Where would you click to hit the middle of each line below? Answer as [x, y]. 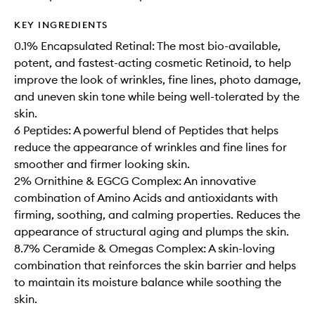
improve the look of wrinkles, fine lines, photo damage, [157, 79]
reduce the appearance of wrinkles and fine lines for [150, 147]
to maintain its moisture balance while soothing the [148, 282]
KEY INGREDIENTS [61, 25]
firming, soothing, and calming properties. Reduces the [157, 214]
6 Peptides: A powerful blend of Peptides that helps [146, 130]
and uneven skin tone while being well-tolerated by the [157, 96]
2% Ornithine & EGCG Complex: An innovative [135, 181]
